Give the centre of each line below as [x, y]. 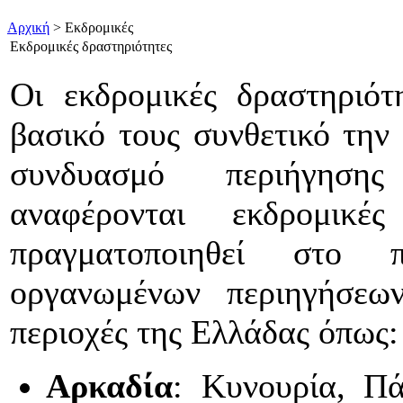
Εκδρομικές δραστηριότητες [91, 47]
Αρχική [28, 28]
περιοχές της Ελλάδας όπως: [204, 332]
